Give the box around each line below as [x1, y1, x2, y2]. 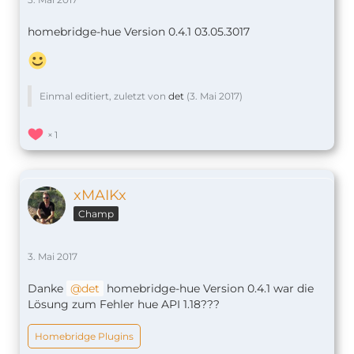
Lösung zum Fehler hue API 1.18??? [28, 297, 220, 312]
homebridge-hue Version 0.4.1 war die [104, 281, 314, 296]
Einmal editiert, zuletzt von [40, 90, 168, 103]
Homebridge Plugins [35, 330, 134, 343]
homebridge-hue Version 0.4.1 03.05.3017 [28, 24, 250, 40]
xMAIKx [73, 186, 126, 205]
